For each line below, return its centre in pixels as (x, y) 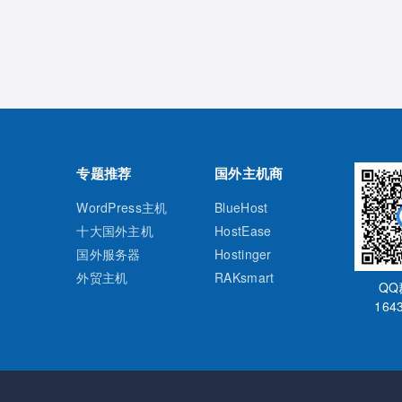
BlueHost (241, 207)
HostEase (243, 231)
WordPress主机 (122, 207)
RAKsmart (245, 277)
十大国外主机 (115, 231)
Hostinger (243, 254)
